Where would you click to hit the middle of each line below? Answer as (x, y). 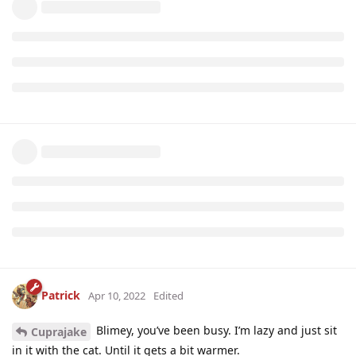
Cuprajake (59, 331)
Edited (168, 295)
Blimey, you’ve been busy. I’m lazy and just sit (215, 330)
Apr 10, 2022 (117, 295)
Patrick (61, 295)
